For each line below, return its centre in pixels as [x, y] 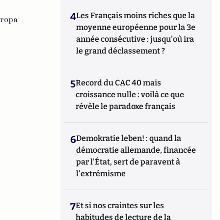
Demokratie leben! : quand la [129, 138]
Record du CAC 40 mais [119, 83]
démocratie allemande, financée [136, 150]
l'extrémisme [102, 174]
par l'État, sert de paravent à [128, 162]
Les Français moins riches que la [136, 15]
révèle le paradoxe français [126, 106]
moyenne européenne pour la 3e [136, 27]
